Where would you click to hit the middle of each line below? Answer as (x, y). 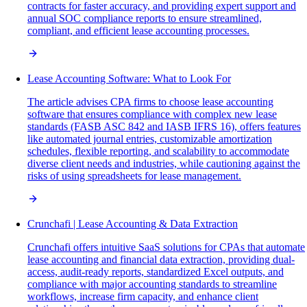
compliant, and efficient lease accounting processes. (138, 31)
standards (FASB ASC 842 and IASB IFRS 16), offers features (164, 127)
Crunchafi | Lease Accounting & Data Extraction (133, 224)
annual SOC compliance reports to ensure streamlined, (145, 19)
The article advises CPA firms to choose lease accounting (150, 102)
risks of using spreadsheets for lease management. (134, 176)
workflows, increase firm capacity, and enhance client (143, 297)
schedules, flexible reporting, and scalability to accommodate (158, 151)
